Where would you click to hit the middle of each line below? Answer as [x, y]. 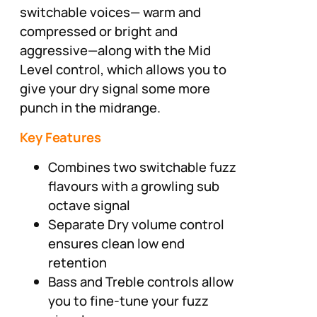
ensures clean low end [116, 243]
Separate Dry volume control [136, 224]
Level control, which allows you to [123, 70]
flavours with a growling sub [134, 186]
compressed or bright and [99, 31]
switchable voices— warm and [110, 12]
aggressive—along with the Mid [115, 51]
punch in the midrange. [90, 108]
